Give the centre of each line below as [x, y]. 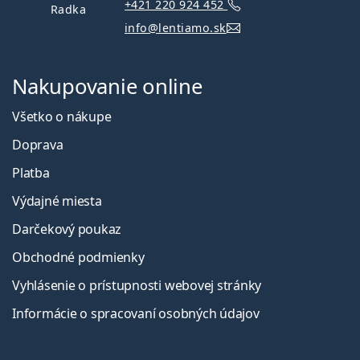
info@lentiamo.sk [176, 28]
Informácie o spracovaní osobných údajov [136, 313]
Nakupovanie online [107, 86]
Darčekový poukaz [67, 229]
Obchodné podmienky [78, 257]
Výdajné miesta [57, 200]
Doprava [38, 144]
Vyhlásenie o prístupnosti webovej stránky [137, 285]
